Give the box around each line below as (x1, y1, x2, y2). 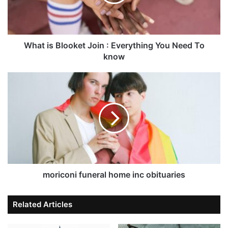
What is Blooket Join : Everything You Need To (23, 40, 205, 51)
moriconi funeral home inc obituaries (43, 169, 185, 180)
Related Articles (13, 199, 72, 210)
